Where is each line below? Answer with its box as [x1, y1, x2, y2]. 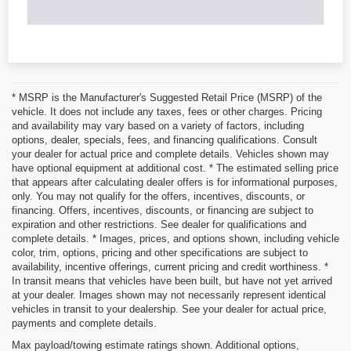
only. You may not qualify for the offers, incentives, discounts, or [12, 190, 305, 202]
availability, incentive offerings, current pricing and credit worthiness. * [12, 260, 328, 273]
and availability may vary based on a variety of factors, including [12, 119, 304, 132]
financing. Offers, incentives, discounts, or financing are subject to [12, 204, 313, 216]
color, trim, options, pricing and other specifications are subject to [12, 246, 308, 259]
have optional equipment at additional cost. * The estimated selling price [12, 161, 338, 174]
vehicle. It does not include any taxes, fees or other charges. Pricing [12, 105, 322, 118]
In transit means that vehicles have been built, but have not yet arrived [12, 274, 332, 287]
